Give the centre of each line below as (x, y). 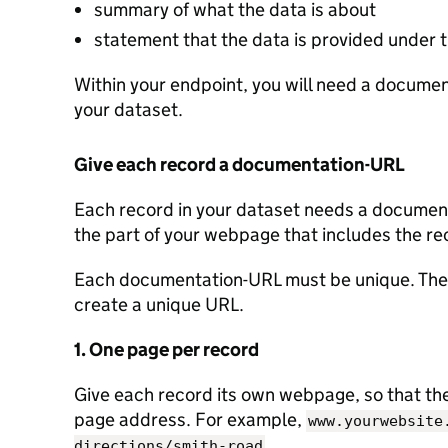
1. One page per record (166, 349)
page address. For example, (190, 419)
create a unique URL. (159, 304)
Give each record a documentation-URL (239, 164)
